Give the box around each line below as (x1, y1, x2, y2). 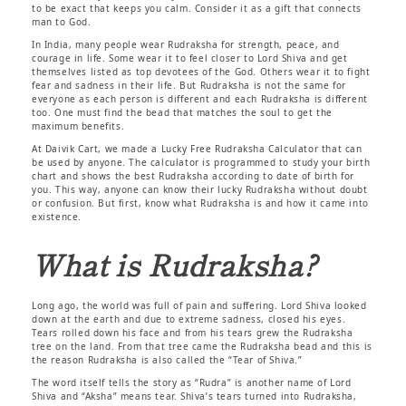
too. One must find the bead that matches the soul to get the (32, 105, 333, 119)
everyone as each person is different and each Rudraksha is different (32, 92, 368, 105)
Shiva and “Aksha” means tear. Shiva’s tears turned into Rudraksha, (32, 389, 357, 402)
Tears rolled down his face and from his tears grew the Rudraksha (32, 325, 353, 339)
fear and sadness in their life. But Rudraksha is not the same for (32, 78, 347, 92)
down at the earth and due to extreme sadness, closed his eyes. (32, 312, 346, 325)
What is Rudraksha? (32, 242, 317, 285)
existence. (32, 209, 82, 223)
